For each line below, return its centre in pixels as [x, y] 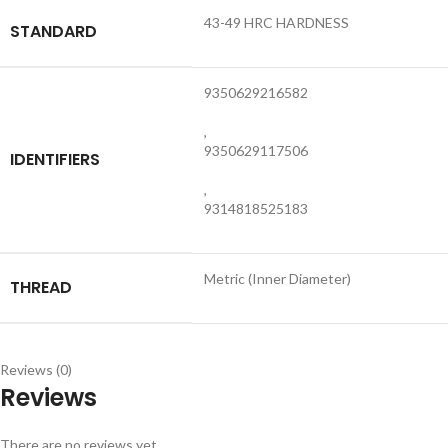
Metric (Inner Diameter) [277, 278]
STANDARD [53, 31]
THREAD [41, 287]
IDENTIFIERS [55, 159]
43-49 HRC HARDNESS [276, 22]
